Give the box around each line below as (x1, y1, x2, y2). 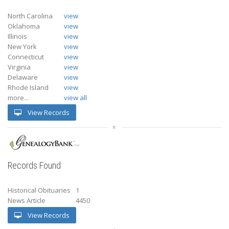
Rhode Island (8, 82, 49, 92)
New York (8, 41, 37, 51)
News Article (8, 195, 45, 205)
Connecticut (8, 52, 44, 61)
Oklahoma (8, 21, 40, 31)
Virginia (8, 62, 31, 72)
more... (8, 93, 29, 102)
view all (64, 93, 87, 102)
